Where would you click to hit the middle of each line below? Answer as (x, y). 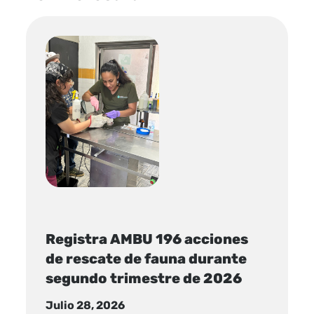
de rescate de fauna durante (146, 259)
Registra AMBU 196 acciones (147, 239)
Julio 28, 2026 (86, 305)
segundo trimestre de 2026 (144, 279)
